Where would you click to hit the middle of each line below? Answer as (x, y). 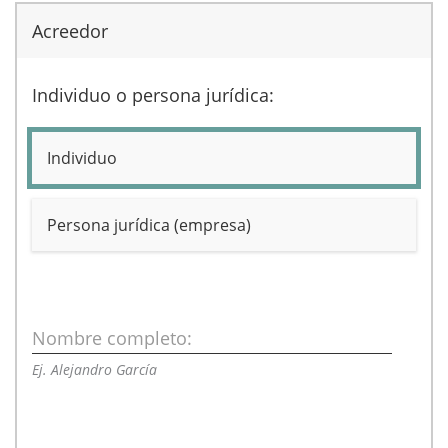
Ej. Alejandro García (94, 369)
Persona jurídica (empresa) (149, 225)
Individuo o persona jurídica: (153, 95)
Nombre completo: (112, 338)
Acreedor (70, 31)
